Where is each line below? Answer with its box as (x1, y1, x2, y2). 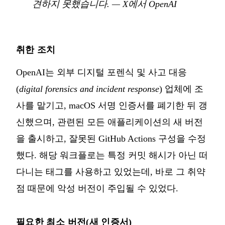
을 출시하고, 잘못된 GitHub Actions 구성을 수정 (16, 133, 206, 144)
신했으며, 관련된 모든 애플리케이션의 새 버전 (16, 117, 203, 127)
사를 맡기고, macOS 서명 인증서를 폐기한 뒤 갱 (16, 100, 207, 110)
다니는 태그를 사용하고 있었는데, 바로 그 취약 (16, 166, 205, 177)
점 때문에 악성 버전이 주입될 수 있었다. (16, 183, 178, 193)
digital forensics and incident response (19, 83, 159, 94)
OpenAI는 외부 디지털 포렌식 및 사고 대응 (16, 67, 187, 77)
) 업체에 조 (159, 83, 203, 94)
